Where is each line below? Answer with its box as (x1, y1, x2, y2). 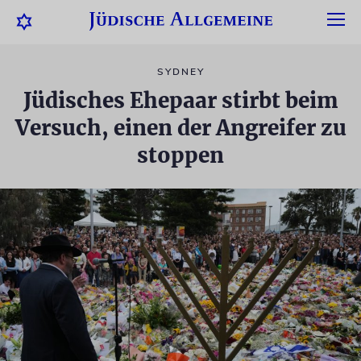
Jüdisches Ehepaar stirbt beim (23, 87, 338, 114)
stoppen (137, 142, 224, 168)
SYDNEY (156, 65, 205, 78)
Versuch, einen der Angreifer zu (15, 114, 346, 141)
